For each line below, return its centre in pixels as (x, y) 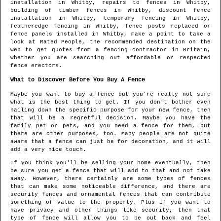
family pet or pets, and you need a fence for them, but (110, 126)
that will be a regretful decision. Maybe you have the (110, 118)
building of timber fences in (69, 11)
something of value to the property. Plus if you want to (110, 203)
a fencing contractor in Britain (151, 50)
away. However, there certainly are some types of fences (110, 179)
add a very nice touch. (48, 150)
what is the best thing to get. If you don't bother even (110, 102)
